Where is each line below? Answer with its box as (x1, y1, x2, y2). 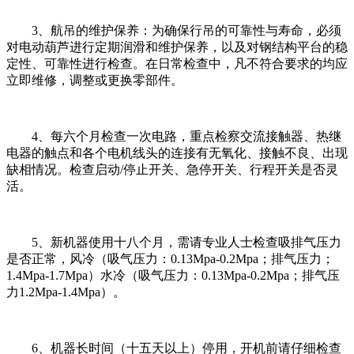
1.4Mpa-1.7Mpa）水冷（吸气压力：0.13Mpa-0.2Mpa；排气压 (6, 268, 340, 282)
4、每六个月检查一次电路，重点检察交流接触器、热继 (6, 129, 341, 143)
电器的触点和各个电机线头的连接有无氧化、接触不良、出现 (6, 145, 348, 160)
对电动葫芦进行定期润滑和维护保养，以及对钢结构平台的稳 (6, 40, 348, 54)
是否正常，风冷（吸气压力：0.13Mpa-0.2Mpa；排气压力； (6, 251, 334, 265)
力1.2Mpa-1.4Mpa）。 (6, 284, 126, 299)
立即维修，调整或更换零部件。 (6, 73, 183, 87)
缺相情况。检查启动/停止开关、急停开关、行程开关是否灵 (6, 162, 338, 176)
